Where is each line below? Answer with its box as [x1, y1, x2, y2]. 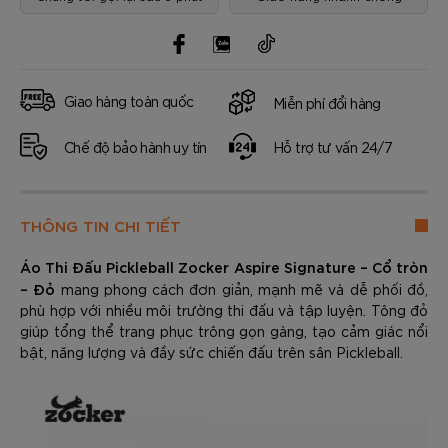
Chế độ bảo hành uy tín [64, 138, 207, 156]
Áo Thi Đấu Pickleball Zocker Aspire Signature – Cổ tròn [20, 257, 428, 276]
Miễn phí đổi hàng [273, 93, 381, 112]
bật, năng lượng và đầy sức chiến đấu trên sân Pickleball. [20, 343, 403, 361]
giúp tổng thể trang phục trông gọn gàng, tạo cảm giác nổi [20, 322, 428, 340]
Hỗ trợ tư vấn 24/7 [273, 138, 393, 156]
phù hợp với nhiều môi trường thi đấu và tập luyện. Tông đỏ [20, 301, 428, 319]
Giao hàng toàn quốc [64, 91, 194, 110]
